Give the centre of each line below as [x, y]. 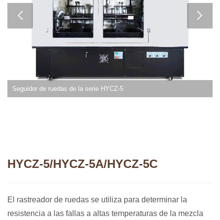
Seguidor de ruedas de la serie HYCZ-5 [68, 89]
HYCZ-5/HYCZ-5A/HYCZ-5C [82, 164]
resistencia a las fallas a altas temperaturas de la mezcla [105, 213]
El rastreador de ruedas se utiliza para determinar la [97, 200]
